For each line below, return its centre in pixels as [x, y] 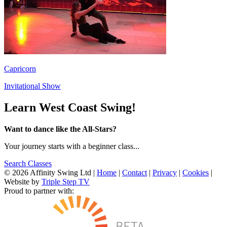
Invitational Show [32, 86]
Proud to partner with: [39, 191]
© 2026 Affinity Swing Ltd [49, 172]
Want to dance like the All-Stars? [60, 129]
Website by [23, 181]
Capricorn [20, 68]
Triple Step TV [66, 181]
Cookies [196, 172]
